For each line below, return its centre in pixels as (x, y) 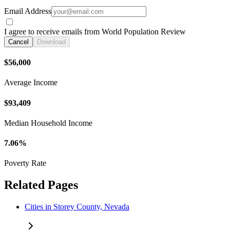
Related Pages (41, 185)
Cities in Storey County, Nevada (77, 207)
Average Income (31, 83)
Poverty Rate (25, 163)
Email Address (28, 11)
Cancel (18, 42)
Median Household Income (48, 123)
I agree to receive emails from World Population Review (95, 31)
